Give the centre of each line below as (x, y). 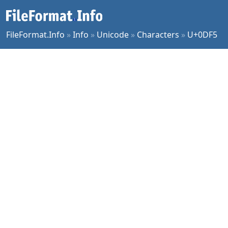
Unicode (113, 35)
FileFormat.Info (35, 35)
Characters (158, 35)
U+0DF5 (202, 35)
